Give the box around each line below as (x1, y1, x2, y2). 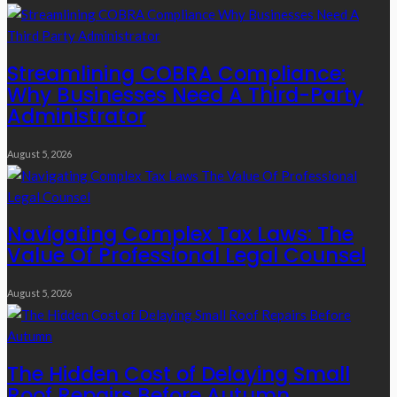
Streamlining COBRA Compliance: (7, 58, 346, 88)
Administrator (7, 101, 146, 130)
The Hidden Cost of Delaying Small (7, 359, 350, 388)
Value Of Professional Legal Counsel (7, 241, 366, 270)
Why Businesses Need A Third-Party (7, 80, 363, 109)
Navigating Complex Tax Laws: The (7, 220, 354, 249)
